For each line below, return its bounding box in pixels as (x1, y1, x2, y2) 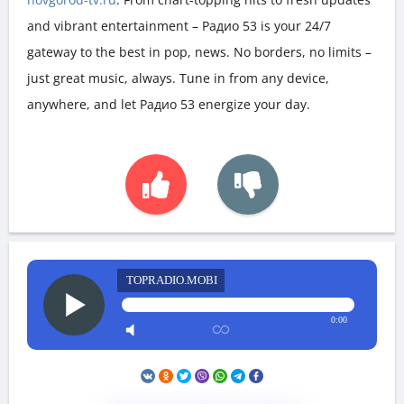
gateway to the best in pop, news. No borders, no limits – (27, 42, 372, 60)
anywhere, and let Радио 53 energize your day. (27, 95, 310, 113)
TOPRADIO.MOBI (125, 272, 217, 287)
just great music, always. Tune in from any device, (27, 69, 329, 87)
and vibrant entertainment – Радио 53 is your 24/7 (27, 16, 331, 34)
